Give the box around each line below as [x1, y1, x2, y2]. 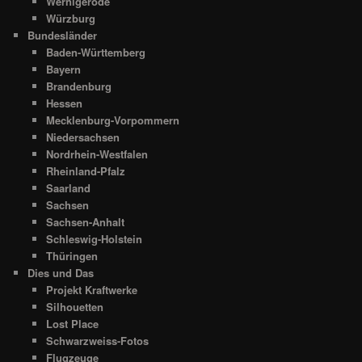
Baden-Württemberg [45, 44, 145, 61]
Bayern [45, 61, 81, 78]
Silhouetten [45, 299, 103, 315]
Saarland [45, 180, 90, 196]
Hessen [45, 95, 82, 112]
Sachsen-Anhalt [45, 214, 124, 230]
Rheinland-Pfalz [45, 163, 125, 179]
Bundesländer [27, 27, 98, 44]
